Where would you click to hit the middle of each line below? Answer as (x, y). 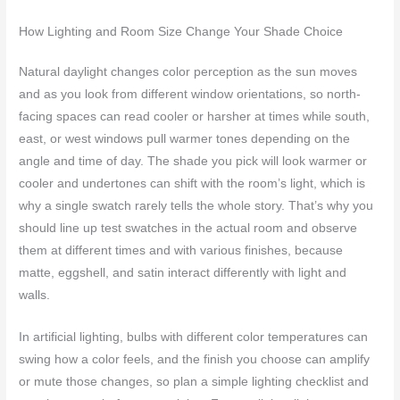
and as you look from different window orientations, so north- (190, 95)
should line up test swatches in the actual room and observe (188, 229)
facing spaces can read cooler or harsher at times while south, (195, 117)
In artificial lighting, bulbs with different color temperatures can (194, 337)
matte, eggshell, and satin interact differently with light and (183, 273)
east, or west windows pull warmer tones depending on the (185, 139)
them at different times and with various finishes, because (181, 251)
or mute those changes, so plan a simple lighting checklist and (194, 382)
